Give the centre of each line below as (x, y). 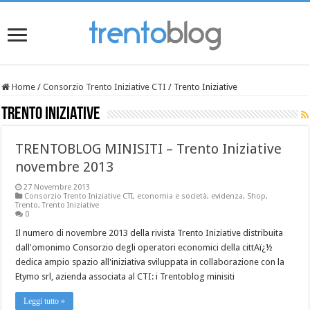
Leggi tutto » (45, 301)
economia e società (172, 196)
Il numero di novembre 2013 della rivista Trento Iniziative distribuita (149, 232)
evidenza (227, 196)
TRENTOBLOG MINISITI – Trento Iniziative (149, 148)
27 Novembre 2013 (57, 187)
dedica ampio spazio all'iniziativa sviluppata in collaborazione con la (150, 262)
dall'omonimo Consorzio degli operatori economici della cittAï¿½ (144, 247)
